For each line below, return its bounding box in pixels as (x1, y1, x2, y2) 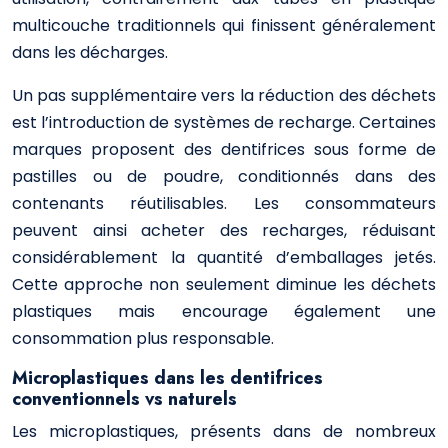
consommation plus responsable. (12, 327, 274, 350)
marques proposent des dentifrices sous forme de (12, 138, 436, 161)
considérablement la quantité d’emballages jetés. (12, 246, 436, 269)
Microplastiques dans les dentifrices (12, 365, 323, 391)
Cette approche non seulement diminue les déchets (12, 273, 436, 296)
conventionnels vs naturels (12, 386, 237, 412)
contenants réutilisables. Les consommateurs (12, 192, 436, 215)
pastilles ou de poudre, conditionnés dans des (12, 165, 436, 188)
